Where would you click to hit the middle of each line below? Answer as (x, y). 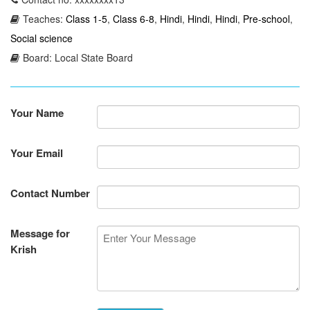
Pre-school (266, 18)
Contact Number (50, 193)
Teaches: (44, 18)
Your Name (37, 112)
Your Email (37, 153)
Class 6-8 (134, 18)
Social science (42, 38)
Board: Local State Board (78, 57)
